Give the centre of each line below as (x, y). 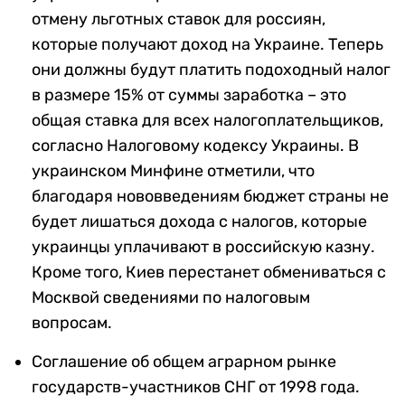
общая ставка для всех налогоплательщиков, (207, 121)
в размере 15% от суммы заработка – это (189, 95)
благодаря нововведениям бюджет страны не (210, 197)
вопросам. (72, 323)
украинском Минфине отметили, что (173, 171)
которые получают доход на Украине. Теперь (207, 45)
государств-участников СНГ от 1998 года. (196, 387)
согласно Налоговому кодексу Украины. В (195, 146)
